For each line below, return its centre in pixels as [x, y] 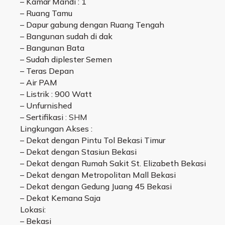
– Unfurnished [46, 106]
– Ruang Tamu [46, 13]
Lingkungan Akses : [56, 129]
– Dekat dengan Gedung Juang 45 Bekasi [96, 187]
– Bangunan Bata [52, 48]
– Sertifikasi [43, 117]
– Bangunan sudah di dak [66, 36]
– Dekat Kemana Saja [60, 198]
